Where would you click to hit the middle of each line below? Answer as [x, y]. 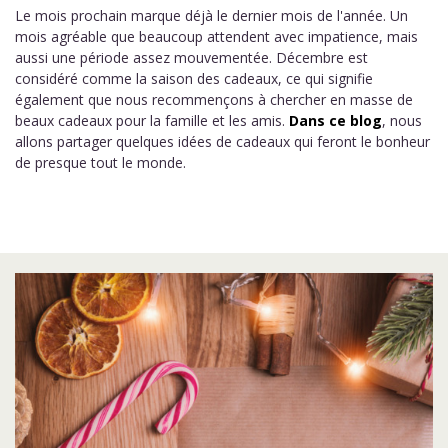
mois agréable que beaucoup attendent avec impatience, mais [216, 36]
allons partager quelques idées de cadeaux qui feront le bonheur [222, 141]
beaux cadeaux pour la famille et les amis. [152, 120]
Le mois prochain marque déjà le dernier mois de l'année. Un [211, 15]
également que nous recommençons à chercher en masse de [214, 99]
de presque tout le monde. [100, 162]
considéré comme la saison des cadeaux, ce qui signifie [194, 78]
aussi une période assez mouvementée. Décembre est [191, 57]
